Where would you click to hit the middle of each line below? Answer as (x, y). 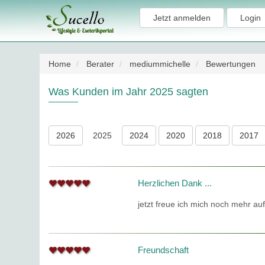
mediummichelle (160, 64)
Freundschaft (164, 250)
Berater (101, 64)
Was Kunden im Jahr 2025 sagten (129, 92)
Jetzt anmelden (182, 18)
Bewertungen (231, 64)
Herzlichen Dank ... (175, 183)
